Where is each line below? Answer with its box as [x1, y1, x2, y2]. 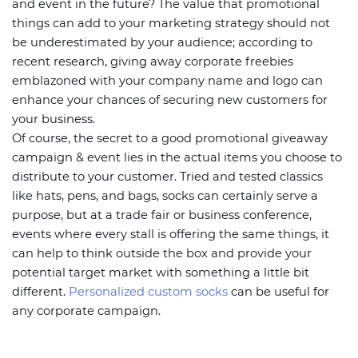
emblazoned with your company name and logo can [12, 74, 323, 88]
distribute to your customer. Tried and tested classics [12, 169, 323, 184]
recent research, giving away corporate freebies [12, 54, 293, 69]
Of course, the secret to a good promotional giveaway [12, 131, 328, 145]
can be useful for [231, 284, 329, 299]
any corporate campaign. [12, 304, 161, 318]
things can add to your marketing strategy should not [12, 16, 330, 30]
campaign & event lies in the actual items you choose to [12, 150, 342, 165]
